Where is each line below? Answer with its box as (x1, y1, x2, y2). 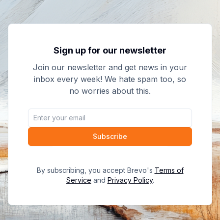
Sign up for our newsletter (54, 45, 166, 55)
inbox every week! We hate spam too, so (34, 74, 186, 84)
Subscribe (93, 132, 127, 140)
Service (66, 176, 91, 184)
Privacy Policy (107, 176, 153, 184)
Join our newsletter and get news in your (33, 62, 187, 72)
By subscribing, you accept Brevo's (36, 166, 153, 174)
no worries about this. (69, 86, 151, 96)
